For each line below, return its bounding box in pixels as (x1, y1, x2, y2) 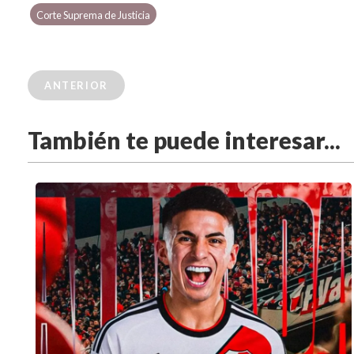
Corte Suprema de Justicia (36, 9, 151, 22)
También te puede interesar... (28, 126, 341, 155)
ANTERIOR (44, 79, 108, 92)
